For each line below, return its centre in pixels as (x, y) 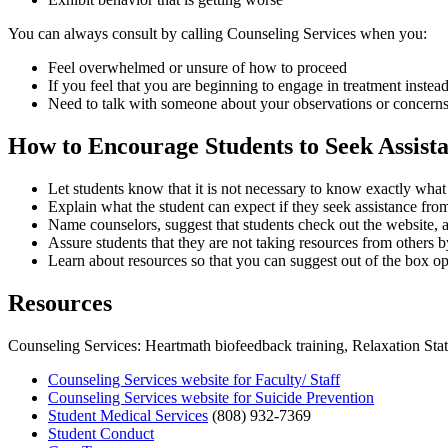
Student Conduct (101, 433)
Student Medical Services (128, 415)
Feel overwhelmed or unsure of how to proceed (197, 68)
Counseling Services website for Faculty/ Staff (194, 379)
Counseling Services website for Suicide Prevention (211, 397)
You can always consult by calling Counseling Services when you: (217, 34)
